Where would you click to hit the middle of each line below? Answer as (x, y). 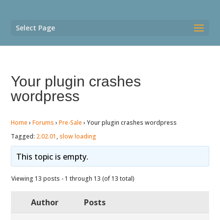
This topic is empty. (52, 157)
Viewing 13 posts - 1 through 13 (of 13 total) (73, 179)
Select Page (36, 28)
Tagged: (24, 136)
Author (45, 202)
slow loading (78, 136)
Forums (43, 123)
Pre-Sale (71, 123)
